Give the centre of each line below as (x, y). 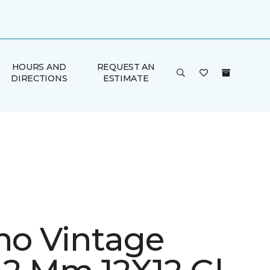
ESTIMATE (126, 78)
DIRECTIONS (39, 78)
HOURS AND (39, 67)
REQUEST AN (126, 67)
